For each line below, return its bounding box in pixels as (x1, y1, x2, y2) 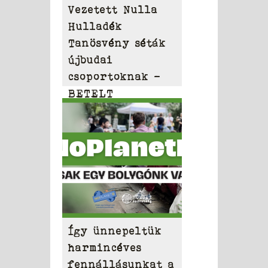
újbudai (68, 54, 113, 66)
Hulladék (68, 20, 123, 32)
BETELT (68, 87, 114, 99)
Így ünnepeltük (68, 225, 162, 237)
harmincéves (68, 242, 142, 254)
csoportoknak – (68, 71, 161, 83)
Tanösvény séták (68, 37, 166, 49)
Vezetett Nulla (68, 4, 158, 16)
